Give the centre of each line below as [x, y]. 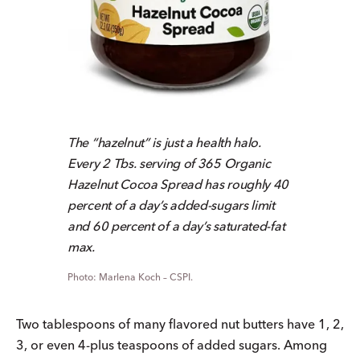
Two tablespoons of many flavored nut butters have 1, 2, [180, 323]
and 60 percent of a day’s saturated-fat [176, 225]
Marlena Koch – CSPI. [146, 276]
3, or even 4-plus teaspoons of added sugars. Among [172, 344]
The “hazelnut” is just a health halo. [164, 142]
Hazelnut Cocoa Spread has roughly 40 [178, 184]
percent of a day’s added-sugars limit [171, 205]
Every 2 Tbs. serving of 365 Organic [169, 163]
